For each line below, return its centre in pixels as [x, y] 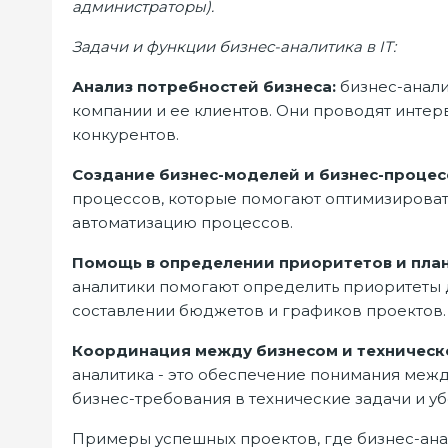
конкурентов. [125, 134]
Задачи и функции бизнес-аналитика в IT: [234, 46]
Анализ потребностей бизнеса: [204, 86]
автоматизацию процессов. [182, 222]
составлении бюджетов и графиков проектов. [259, 310]
